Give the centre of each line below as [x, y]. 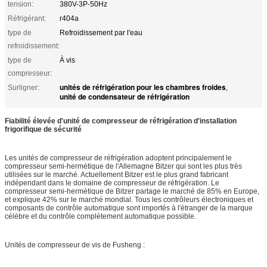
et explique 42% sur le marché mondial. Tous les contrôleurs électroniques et [129, 199]
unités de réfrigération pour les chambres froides [143, 87]
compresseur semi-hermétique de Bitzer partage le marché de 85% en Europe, [132, 191]
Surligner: [24, 87]
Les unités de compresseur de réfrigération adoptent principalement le [118, 158]
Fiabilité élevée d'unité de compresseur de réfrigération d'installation [121, 121]
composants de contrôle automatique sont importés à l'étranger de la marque [129, 208]
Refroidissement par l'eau [101, 32]
